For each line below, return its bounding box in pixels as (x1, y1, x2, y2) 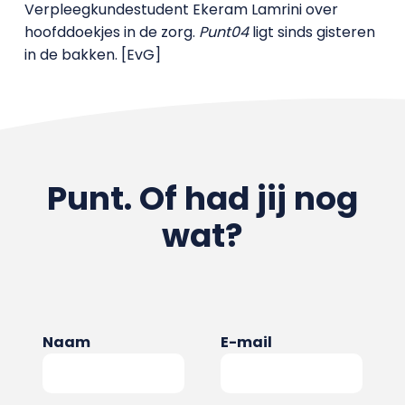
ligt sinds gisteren (248, 22, 375, 42)
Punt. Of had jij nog (46, 175, 358, 221)
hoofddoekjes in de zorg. (24, 22, 199, 42)
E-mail (221, 332, 272, 353)
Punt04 (198, 22, 249, 42)
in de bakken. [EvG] (24, 44, 161, 65)
